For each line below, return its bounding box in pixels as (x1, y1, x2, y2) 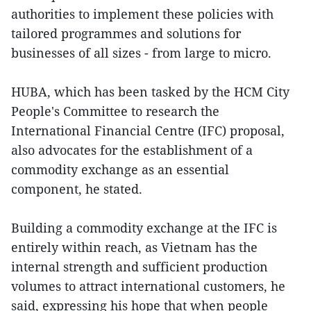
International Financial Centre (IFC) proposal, (11, 121, 285, 139)
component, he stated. (11, 180, 142, 197)
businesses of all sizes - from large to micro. (11, 44, 271, 61)
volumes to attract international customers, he (11, 277, 285, 294)
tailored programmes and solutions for (11, 24, 241, 42)
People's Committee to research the (11, 102, 219, 119)
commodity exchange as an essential (11, 160, 229, 178)
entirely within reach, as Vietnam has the (11, 238, 258, 255)
